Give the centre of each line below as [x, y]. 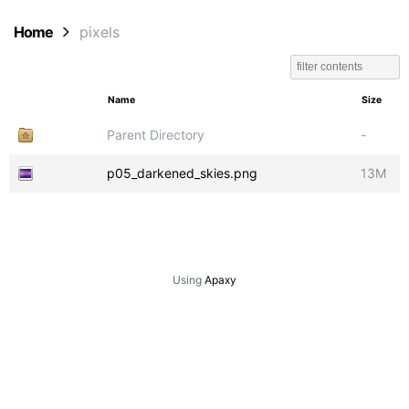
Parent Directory [156, 135]
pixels [100, 32]
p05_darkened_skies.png [182, 173]
